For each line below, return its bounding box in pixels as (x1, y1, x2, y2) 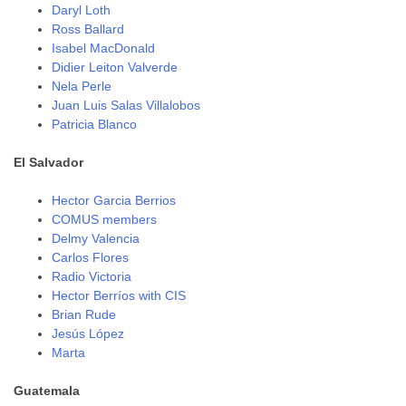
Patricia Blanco (52, 117, 138, 131)
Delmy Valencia (52, 231, 140, 246)
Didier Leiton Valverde (52, 60, 179, 74)
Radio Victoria (52, 269, 132, 284)
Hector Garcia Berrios (52, 193, 177, 208)
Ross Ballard (52, 22, 125, 36)
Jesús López (52, 326, 125, 341)
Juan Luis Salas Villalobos (52, 98, 201, 112)
